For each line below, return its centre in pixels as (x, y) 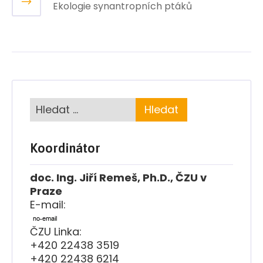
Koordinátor (65, 148)
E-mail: (48, 204)
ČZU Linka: (56, 231)
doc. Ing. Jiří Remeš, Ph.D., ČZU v (118, 177)
